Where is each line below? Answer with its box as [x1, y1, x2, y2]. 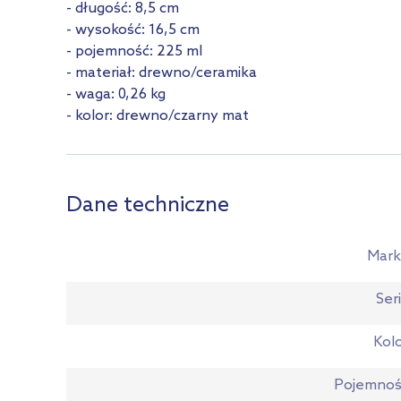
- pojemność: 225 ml [66, 43, 202, 60]
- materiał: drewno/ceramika [66, 64, 257, 81]
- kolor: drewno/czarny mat [66, 107, 249, 124]
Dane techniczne [66, 192, 229, 218]
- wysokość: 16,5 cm [66, 21, 200, 38]
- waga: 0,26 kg [66, 86, 166, 103]
